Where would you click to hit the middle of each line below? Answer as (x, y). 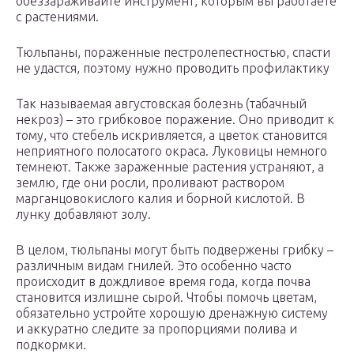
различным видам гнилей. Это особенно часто (154, 266)
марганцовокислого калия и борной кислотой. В (160, 199)
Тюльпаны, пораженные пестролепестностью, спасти (173, 53)
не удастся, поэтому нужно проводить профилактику (173, 68)
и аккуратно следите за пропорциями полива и (156, 329)
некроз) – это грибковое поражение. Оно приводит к (175, 120)
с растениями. (57, 17)
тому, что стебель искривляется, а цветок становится (171, 136)
